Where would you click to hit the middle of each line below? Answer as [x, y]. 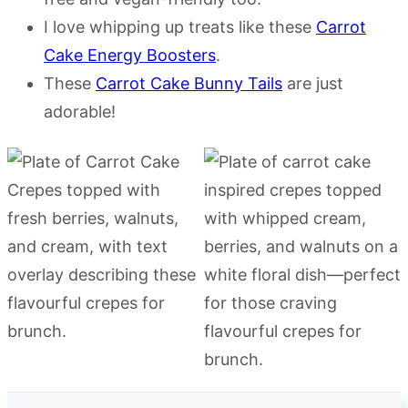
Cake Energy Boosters [130, 56]
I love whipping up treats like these [180, 27]
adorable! [80, 112]
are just [313, 84]
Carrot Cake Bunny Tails [189, 84]
